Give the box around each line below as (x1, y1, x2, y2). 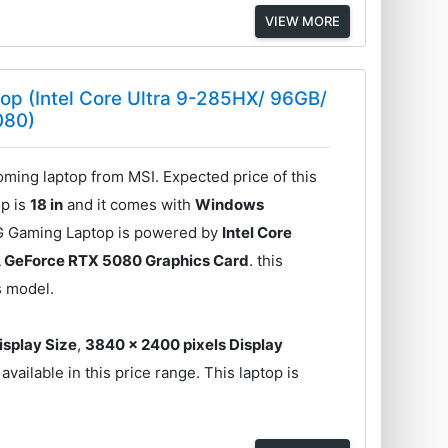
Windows (195, 195, 265, 215)
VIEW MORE (264, 12, 340, 29)
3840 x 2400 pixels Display (85, 335, 284, 355)
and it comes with (63, 195, 196, 215)
